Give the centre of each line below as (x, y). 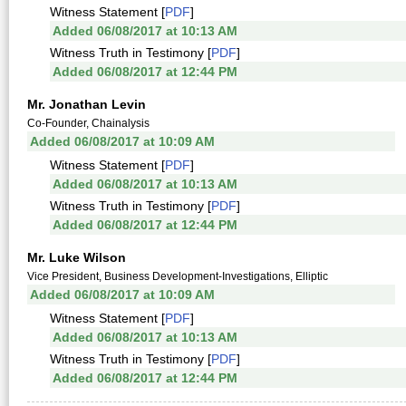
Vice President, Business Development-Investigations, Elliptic (178, 276)
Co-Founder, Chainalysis (88, 123)
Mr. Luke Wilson (77, 257)
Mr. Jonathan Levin (87, 104)
